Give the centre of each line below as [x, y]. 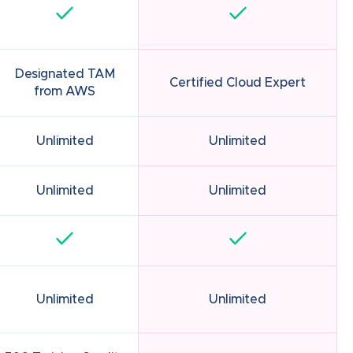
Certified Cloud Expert [238, 83]
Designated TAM [65, 74]
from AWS [65, 92]
